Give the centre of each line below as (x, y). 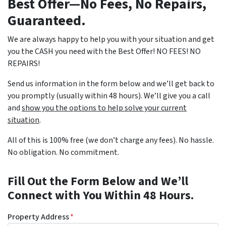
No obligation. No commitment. (63, 153)
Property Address (38, 217)
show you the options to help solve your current (104, 108)
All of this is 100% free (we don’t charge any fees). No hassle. (111, 140)
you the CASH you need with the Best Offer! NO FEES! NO (104, 52)
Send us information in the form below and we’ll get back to (111, 84)
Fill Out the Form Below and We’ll (98, 182)
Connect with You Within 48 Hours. (101, 196)
